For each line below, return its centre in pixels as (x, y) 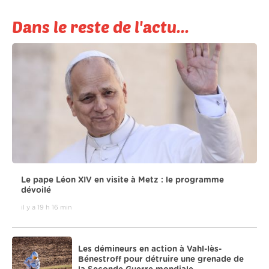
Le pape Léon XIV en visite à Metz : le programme (122, 180)
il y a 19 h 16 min (47, 207)
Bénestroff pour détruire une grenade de (161, 259)
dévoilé (36, 190)
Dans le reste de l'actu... (101, 26)
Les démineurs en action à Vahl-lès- (150, 249)
